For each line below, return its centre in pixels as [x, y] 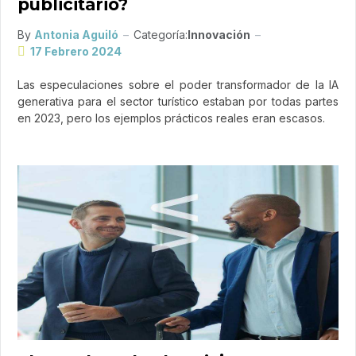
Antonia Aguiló [76, 35]
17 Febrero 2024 [76, 52]
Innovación [219, 35]
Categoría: [161, 35]
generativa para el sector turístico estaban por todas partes [178, 102]
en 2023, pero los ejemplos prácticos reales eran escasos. [171, 118]
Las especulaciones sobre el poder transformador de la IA [178, 85]
